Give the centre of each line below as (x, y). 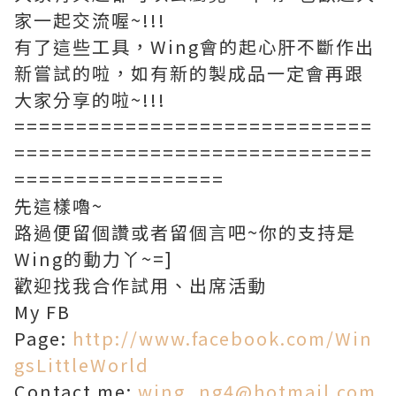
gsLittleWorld (82, 365)
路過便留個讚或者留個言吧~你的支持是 (185, 232)
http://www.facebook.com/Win (223, 338)
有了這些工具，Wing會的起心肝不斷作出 (194, 46)
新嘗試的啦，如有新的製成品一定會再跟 (189, 73)
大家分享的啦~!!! (90, 99)
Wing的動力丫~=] (94, 259)
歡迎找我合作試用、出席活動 (141, 285)
